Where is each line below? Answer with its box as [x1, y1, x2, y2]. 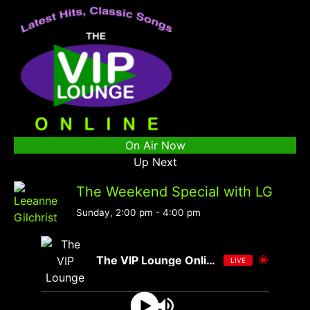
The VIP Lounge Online [206, 253, 215, 267]
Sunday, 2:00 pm [76, 206, 153, 218]
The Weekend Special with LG [76, 183, 273, 200]
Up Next [133, 154, 177, 169]
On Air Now [125, 138, 185, 152]
